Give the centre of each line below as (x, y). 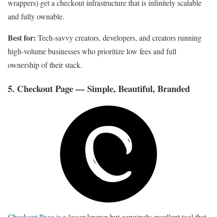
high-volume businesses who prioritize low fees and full (92, 51)
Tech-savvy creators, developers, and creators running (119, 38)
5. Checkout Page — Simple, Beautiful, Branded (99, 88)
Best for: (22, 38)
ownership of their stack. (45, 65)
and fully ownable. (36, 16)
